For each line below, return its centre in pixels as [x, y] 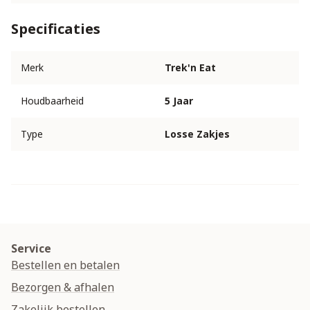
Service [31, 249]
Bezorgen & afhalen [63, 288]
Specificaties [56, 29]
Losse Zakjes [197, 134]
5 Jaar [179, 101]
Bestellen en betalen [65, 265]
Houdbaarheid [52, 101]
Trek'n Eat [190, 68]
